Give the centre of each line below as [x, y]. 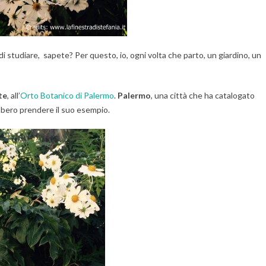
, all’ [14, 95]
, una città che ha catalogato [203, 95]
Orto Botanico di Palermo [67, 95]
